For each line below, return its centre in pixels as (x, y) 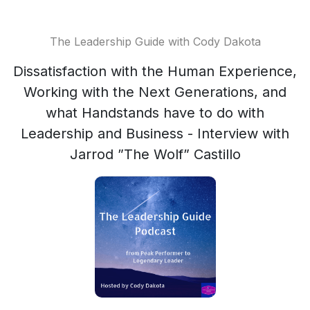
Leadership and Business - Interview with (155, 134)
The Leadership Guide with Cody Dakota (155, 42)
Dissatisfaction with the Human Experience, (155, 71)
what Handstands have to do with (155, 113)
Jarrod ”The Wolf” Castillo (155, 154)
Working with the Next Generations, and (155, 92)
